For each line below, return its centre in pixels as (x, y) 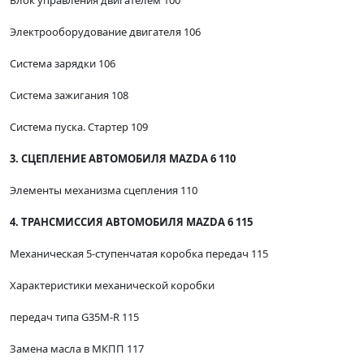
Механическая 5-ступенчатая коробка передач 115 (139, 254)
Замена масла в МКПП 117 (77, 349)
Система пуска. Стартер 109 (79, 127)
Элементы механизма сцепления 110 (104, 191)
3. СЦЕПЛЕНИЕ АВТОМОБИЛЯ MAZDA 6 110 (123, 159)
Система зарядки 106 (63, 64)
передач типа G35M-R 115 (74, 317)
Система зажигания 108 (69, 95)
